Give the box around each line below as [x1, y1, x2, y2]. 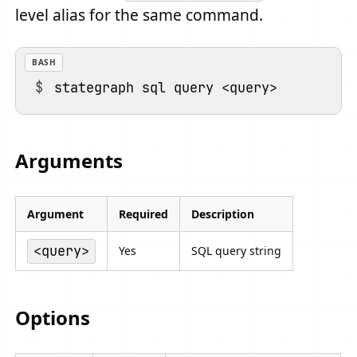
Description [191, 206, 255, 222]
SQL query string [191, 243, 282, 259]
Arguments [15, 147, 124, 175]
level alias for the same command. [15, 3, 264, 25]
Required [119, 206, 169, 222]
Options [15, 304, 91, 331]
